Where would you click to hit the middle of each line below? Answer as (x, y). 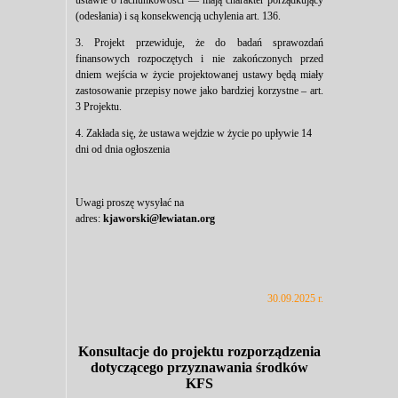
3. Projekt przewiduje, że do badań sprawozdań (199, 43)
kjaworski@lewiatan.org (159, 219)
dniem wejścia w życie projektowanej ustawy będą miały (199, 75)
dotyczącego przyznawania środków (199, 368)
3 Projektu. (99, 107)
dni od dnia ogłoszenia (123, 150)
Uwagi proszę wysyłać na (130, 203)
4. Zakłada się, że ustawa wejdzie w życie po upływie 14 (194, 134)
